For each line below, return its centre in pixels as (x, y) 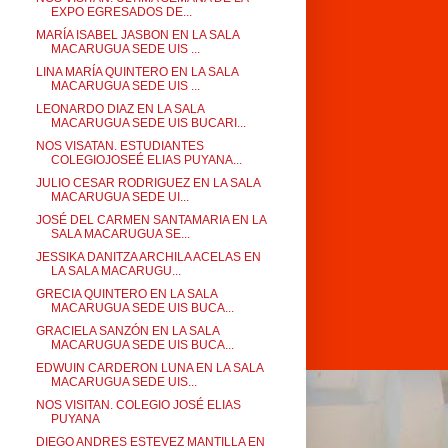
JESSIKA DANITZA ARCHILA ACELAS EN (148, 257)
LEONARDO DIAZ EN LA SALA (119, 109)
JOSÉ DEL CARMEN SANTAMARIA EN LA (150, 220)
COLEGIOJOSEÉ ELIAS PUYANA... (146, 160)
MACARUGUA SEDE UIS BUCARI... (148, 123)
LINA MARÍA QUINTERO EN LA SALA (136, 72)
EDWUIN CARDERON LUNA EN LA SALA (149, 368)
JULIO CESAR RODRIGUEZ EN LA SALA (147, 183)
